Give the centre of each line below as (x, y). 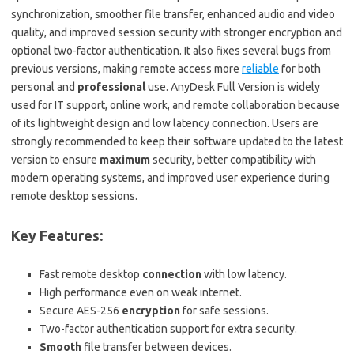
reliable (260, 69)
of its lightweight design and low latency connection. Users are (165, 124)
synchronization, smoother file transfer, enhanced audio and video (173, 15)
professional (111, 87)
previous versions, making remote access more (126, 69)
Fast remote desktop (91, 275)
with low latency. (244, 275)
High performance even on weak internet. (141, 293)
